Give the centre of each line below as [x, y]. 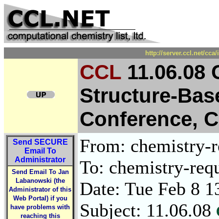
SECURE [51, 142]
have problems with [40, 207]
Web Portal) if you [40, 198]
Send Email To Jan [40, 172]
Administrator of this [40, 189]
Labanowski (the [40, 181]
